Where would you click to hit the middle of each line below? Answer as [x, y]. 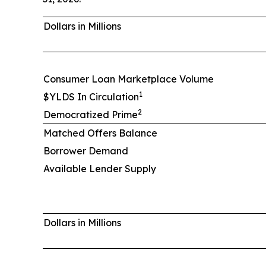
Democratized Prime [91, 114]
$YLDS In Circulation [91, 96]
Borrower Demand [86, 151]
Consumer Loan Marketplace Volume [129, 79]
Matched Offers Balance [100, 133]
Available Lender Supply [100, 168]
